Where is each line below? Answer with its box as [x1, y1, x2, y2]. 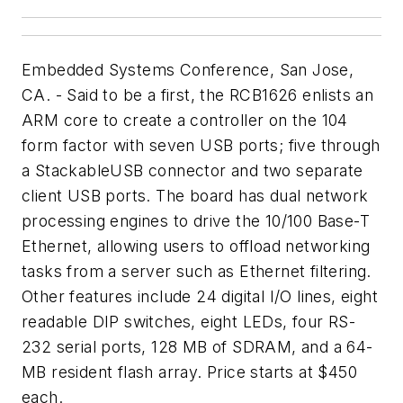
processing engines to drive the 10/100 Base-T [22, 211, 370, 230]
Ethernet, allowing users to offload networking [22, 237, 371, 255]
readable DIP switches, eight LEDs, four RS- [22, 312, 356, 331]
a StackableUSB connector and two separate [22, 161, 363, 180]
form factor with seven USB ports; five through [22, 136, 381, 155]
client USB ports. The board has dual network [22, 186, 369, 205]
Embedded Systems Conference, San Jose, [22, 60, 354, 79]
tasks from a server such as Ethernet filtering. [22, 262, 372, 281]
